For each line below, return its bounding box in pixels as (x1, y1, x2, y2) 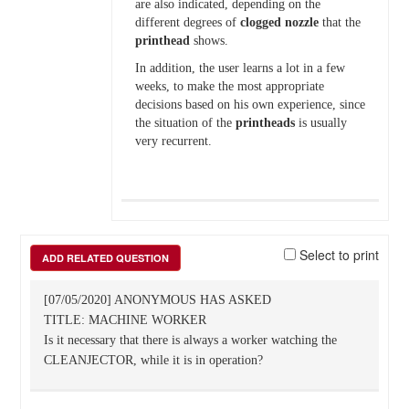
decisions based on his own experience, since (134, 98, 365, 111)
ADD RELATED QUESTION (41, 251, 169, 265)
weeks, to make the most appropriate (134, 79, 324, 93)
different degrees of (134, 16, 240, 29)
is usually (294, 116, 347, 130)
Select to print (296, 246, 380, 264)
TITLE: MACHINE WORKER (43, 313, 206, 327)
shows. (189, 34, 228, 47)
